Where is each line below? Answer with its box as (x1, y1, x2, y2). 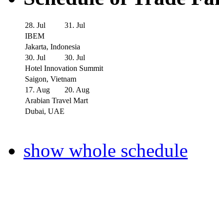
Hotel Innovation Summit (25, 64, 103, 72)
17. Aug (25, 85, 50, 94)
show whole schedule (23, 139, 188, 161)
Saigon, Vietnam (25, 74, 76, 83)
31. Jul (65, 21, 85, 29)
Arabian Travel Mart (25, 96, 88, 105)
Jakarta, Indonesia (25, 42, 80, 51)
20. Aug (65, 85, 89, 94)
